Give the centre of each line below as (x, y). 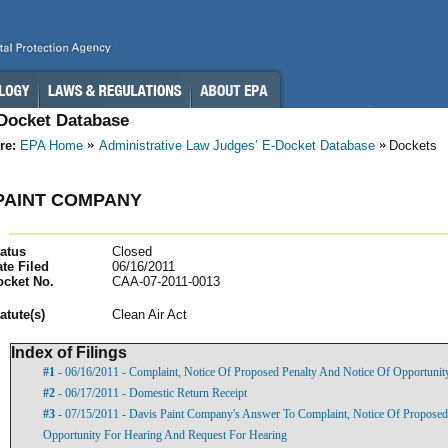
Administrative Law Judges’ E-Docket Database (237, 145)
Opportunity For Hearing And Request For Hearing (165, 434)
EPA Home (51, 145)
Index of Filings (69, 352)
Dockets (413, 145)
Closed (132, 251)
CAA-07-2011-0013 (166, 281)
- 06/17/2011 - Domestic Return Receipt (151, 392)
